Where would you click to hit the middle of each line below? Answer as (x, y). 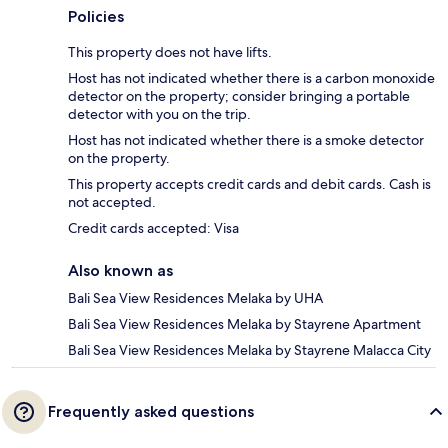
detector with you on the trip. (159, 114)
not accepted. (112, 202)
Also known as (120, 271)
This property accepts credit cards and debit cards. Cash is (249, 184)
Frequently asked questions (151, 412)
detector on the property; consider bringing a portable (239, 96)
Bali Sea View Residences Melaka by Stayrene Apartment (244, 324)
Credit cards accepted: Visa (153, 228)
